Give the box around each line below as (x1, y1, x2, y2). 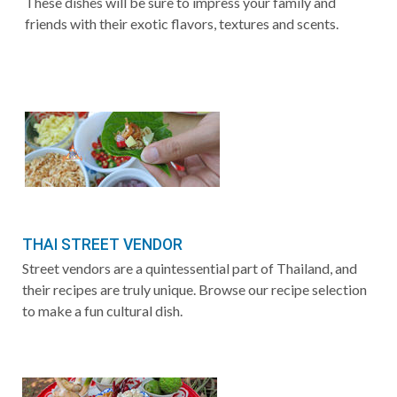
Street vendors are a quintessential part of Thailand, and (22, 259, 357, 276)
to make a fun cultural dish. (22, 301, 183, 319)
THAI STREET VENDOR (22, 235, 183, 253)
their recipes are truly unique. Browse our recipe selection (22, 280, 367, 298)
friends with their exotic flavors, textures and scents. (25, 14, 339, 32)
